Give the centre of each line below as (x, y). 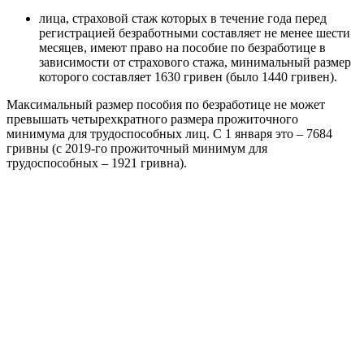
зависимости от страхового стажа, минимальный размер (195, 62)
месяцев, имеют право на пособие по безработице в (182, 47)
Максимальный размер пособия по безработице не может (166, 104)
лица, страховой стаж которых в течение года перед (183, 18)
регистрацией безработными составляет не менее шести (195, 32)
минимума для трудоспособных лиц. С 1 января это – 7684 (169, 133)
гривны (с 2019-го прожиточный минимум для (137, 148)
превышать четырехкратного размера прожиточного (152, 119)
